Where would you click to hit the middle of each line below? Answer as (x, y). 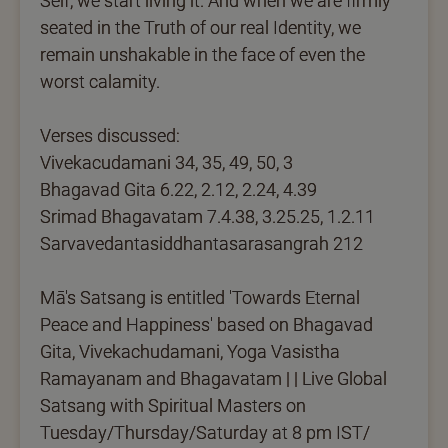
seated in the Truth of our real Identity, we (200, 27)
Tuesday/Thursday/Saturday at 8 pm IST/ (205, 432)
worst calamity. (100, 81)
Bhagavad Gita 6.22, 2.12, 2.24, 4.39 (178, 189)
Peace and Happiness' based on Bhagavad (206, 324)
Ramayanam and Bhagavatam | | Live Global (213, 378)
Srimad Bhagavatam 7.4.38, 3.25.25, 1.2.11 (207, 216)
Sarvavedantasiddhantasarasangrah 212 (201, 243)
